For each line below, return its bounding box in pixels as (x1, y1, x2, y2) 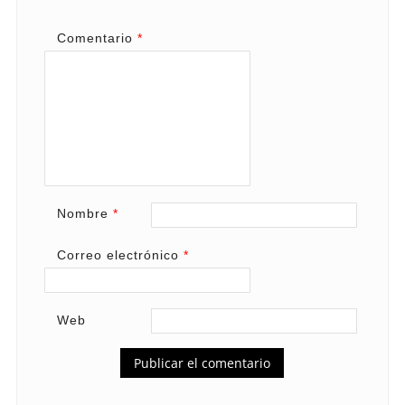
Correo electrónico (56, 247, 184, 262)
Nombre (56, 206, 113, 221)
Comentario (56, 31, 137, 46)
